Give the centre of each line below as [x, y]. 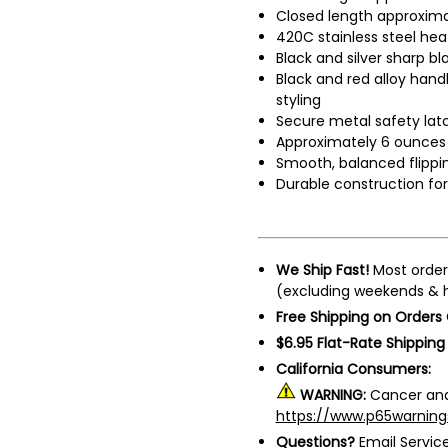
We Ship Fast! [322, 269]
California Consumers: [353, 368]
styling [298, 99]
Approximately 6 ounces [360, 141]
